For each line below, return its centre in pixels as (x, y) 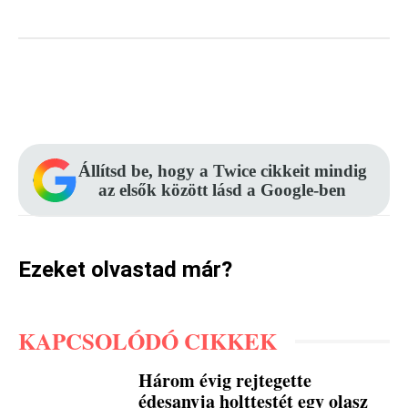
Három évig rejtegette (225, 380)
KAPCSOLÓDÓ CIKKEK (148, 341)
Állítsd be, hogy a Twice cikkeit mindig (222, 171)
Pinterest (217, 98)
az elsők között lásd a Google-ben (222, 190)
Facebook (92, 98)
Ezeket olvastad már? (125, 270)
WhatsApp (350, 98)
